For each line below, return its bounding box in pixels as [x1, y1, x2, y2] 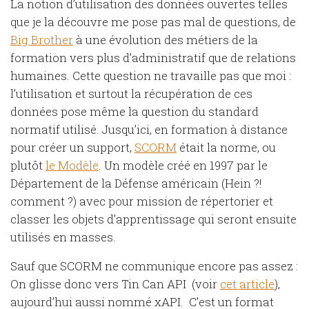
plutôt [10, 157, 46, 173]
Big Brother [10, 31, 73, 48]
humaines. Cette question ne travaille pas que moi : [10, 67, 291, 83]
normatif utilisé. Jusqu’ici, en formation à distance [10, 121, 288, 137]
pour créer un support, [10, 139, 134, 155]
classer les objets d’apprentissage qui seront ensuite [10, 210, 297, 227]
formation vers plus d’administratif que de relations [10, 49, 296, 66]
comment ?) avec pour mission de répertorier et [10, 192, 273, 209]
